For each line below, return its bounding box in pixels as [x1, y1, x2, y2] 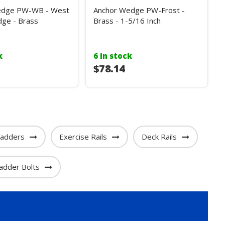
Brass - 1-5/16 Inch [93, 16, 161, 26]
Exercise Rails [59, 132, 107, 142]
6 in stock [93, 51, 132, 61]
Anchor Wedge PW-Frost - [93, 5, 185, 15]
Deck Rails [141, 132, 177, 142]
